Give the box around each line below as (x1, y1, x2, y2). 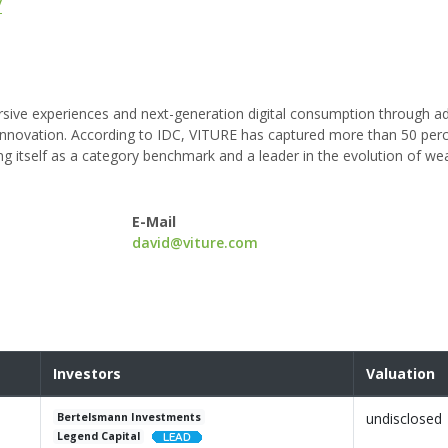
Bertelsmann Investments (57, 410, 202, 425)
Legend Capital (57, 429, 141, 444)
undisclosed (366, 409, 442, 429)
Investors (53, 364, 121, 384)
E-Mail (132, 212, 177, 232)
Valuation (366, 364, 435, 384)
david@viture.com (132, 233, 259, 253)
